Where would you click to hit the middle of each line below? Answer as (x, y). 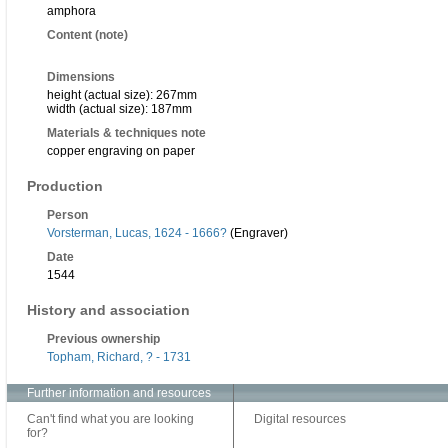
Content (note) (87, 35)
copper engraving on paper (121, 151)
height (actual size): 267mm (122, 95)
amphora (71, 11)
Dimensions (81, 77)
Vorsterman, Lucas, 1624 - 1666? (137, 233)
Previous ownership (103, 339)
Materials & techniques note (126, 133)
